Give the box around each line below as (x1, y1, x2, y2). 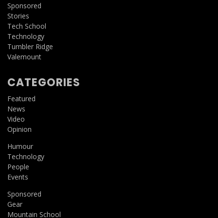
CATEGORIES (7, 74, 80, 90)
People (7, 162, 29, 171)
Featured (7, 93, 36, 103)
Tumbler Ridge (7, 41, 53, 51)
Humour (7, 141, 33, 151)
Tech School (7, 21, 46, 31)
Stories (7, 11, 29, 20)
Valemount (7, 52, 41, 61)
